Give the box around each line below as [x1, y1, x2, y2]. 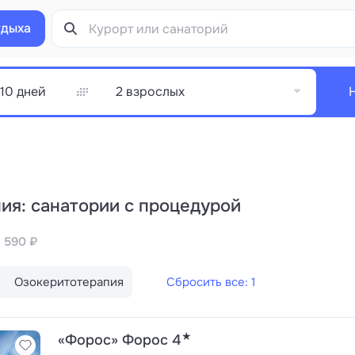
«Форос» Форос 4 [58, 331, 181, 349]
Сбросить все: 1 [166, 273, 255, 290]
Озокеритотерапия [14, 273, 124, 290]
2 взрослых [116, 82, 185, 100]
